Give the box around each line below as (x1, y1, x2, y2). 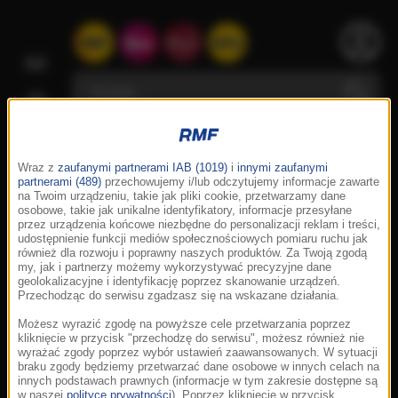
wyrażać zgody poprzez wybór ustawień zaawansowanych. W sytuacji (18, 346, 378, 359)
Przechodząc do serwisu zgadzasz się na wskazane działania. (18, 290, 339, 302)
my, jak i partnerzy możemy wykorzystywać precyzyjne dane (18, 261, 331, 274)
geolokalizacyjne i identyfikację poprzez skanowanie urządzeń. (18, 275, 340, 288)
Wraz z (18, 162, 58, 174)
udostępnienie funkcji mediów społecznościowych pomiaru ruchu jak (18, 233, 368, 245)
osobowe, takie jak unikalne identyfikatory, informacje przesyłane (18, 204, 352, 217)
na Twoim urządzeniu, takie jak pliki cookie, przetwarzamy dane (18, 190, 346, 203)
